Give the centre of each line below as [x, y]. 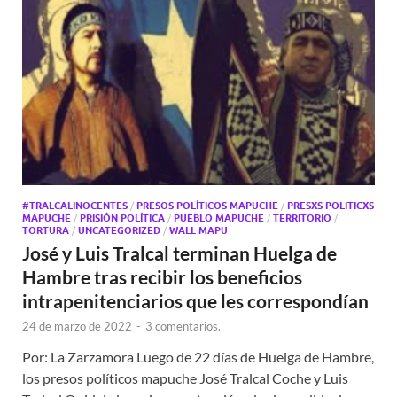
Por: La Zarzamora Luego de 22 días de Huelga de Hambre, [198, 356]
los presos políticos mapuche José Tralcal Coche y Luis [185, 378]
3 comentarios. [183, 326]
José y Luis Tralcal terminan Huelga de [179, 253]
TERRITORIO [302, 218]
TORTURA [46, 230]
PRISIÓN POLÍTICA [122, 218]
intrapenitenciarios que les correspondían [195, 300]
